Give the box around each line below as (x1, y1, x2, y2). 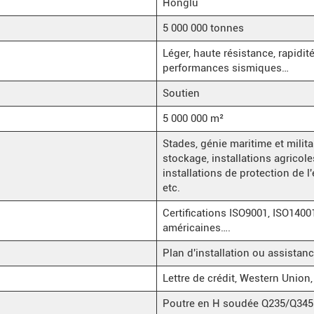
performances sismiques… (162, 61, 289, 74)
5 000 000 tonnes (162, 21, 244, 34)
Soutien (162, 86, 200, 100)
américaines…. (162, 221, 231, 234)
